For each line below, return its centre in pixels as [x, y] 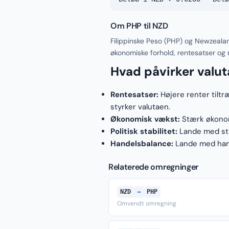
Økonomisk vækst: [145, 119]
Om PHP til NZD [139, 26]
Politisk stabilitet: [144, 131]
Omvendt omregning [147, 203]
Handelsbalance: [142, 144]
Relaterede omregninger [153, 167]
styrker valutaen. [140, 107]
